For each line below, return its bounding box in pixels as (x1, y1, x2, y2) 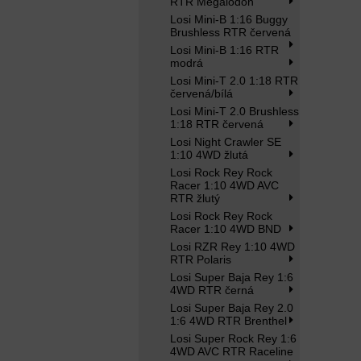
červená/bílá (170, 87, 233, 100)
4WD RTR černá (170, 284, 254, 297)
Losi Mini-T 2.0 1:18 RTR (170, 74, 298, 87)
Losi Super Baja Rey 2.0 (170, 301, 293, 314)
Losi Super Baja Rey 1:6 (170, 271, 293, 284)
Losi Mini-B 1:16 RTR (170, 44, 279, 56)
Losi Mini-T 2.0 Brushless (170, 105, 299, 118)
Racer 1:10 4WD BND (170, 222, 281, 235)
